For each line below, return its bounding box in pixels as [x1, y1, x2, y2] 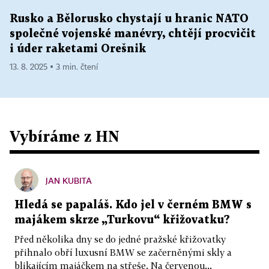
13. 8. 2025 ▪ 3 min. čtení [10, 63, 98, 72]
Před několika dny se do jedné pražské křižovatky [14, 234, 226, 245]
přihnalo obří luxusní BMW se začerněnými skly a [14, 247, 232, 258]
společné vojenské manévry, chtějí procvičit [10, 29, 256, 40]
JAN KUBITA [46, 175, 92, 186]
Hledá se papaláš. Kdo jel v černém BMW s [14, 200, 252, 211]
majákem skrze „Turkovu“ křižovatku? [14, 215, 230, 226]
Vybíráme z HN [10, 127, 119, 145]
